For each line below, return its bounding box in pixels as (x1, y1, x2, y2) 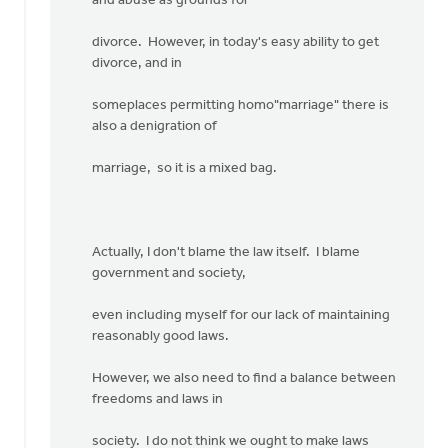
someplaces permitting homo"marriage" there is (92, 98, 389, 113)
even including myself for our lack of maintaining (92, 308, 390, 323)
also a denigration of (92, 119, 217, 134)
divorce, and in (92, 56, 182, 71)
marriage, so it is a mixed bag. (92, 161, 277, 176)
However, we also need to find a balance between (92, 371, 396, 386)
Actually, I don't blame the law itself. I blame (92, 245, 360, 260)
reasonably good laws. (92, 329, 229, 344)
